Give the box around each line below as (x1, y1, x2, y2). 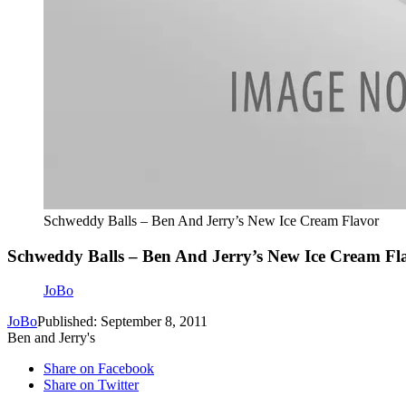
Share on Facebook (43, 361, 154, 377)
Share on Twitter (43, 377, 139, 393)
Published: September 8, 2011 (37, 314, 208, 330)
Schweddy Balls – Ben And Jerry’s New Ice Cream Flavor (43, 213, 379, 228)
